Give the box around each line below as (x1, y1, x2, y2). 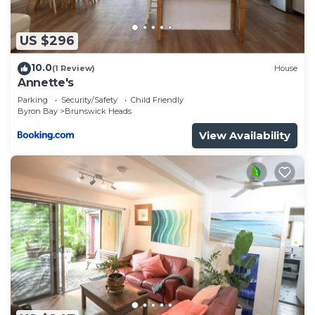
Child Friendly (131, 94, 184, 105)
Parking (18, 94, 48, 105)
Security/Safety (61, 94, 117, 105)
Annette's (18, 75, 75, 89)
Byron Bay (18, 105, 58, 116)
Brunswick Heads (65, 105, 131, 116)
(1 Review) (52, 63, 95, 74)
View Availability (199, 128, 290, 142)
